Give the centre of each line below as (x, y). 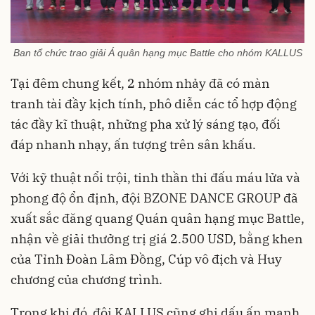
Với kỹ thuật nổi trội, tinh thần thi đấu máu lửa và (155, 177)
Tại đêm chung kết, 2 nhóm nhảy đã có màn (140, 83)
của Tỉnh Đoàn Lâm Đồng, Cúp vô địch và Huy (146, 259)
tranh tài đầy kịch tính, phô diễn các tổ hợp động (154, 103)
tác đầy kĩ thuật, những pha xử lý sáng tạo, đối (146, 124)
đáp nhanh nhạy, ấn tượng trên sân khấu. (133, 144)
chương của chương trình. (86, 279)
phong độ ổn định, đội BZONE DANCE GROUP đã (154, 198)
